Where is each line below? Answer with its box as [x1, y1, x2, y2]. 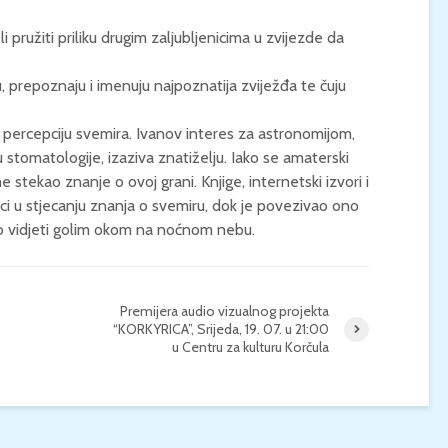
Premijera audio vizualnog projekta [120, 302, 329, 320]
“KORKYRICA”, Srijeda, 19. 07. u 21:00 [113, 320, 329, 338]
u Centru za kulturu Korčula [172, 338, 329, 356]
